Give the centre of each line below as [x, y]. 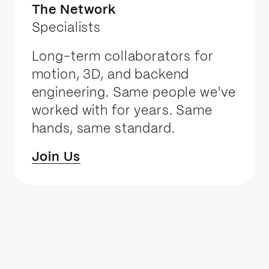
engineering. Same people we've [134, 93]
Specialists [66, 29]
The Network [74, 11]
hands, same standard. [103, 129]
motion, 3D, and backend [110, 75]
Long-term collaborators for [122, 57]
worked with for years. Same [122, 111]
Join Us [56, 157]
